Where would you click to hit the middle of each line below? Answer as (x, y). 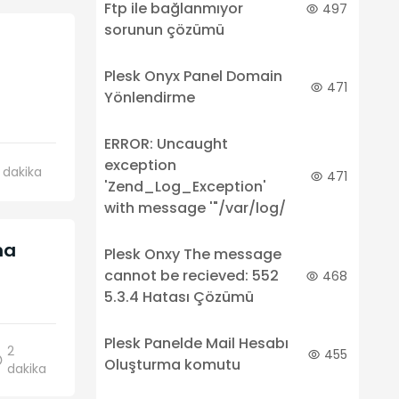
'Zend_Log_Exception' (185, 187)
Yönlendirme (149, 98)
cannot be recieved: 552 (191, 276)
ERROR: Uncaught (166, 144)
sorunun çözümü (164, 30)
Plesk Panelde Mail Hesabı (196, 343)
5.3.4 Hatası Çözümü (179, 297)
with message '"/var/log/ (195, 208)
